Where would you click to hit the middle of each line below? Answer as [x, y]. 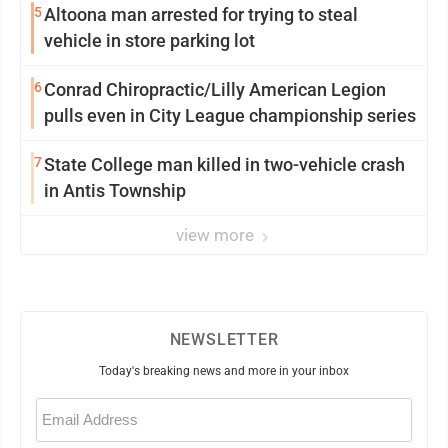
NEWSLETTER [224, 339]
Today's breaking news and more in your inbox [224, 370]
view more [217, 234]
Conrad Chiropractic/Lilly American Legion [215, 89]
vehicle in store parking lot [149, 40]
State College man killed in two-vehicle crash [224, 164]
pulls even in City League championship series [230, 115]
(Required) [58, 417]
